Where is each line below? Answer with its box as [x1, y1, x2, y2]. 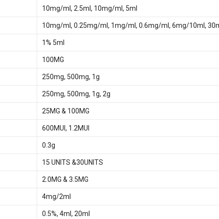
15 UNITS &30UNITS [42, 158, 103, 166]
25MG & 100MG [42, 107, 89, 115]
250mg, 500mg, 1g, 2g [42, 90, 110, 98]
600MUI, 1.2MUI [42, 124, 89, 132]
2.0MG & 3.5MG [42, 175, 88, 183]
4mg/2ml [42, 193, 71, 200]
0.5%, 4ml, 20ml [42, 210, 90, 218]
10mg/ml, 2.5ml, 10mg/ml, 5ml [42, 4, 137, 12]
